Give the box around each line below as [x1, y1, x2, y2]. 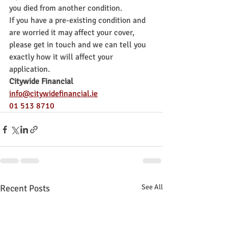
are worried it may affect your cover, [9, 27, 136, 38]
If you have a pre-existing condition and [9, 15, 148, 26]
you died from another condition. [9, 3, 122, 14]
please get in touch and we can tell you [9, 40, 148, 50]
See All [141, 183, 163, 192]
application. [9, 64, 50, 75]
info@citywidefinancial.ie [9, 89, 98, 99]
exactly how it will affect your [9, 52, 115, 63]
